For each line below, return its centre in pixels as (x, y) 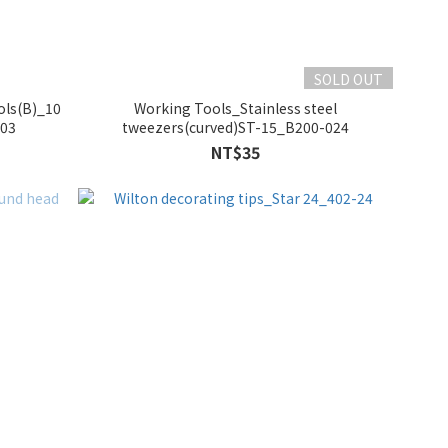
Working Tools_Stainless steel (235, 107)
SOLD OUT (349, 78)
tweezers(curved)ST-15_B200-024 (235, 126)
